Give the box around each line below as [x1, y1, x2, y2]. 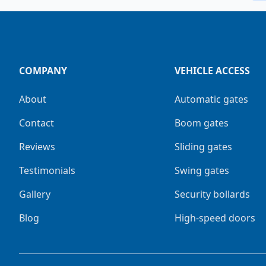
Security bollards [175, 187, 251, 201]
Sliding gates [175, 140, 233, 153]
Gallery [19, 187, 50, 201]
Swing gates [175, 163, 230, 177]
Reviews [19, 140, 55, 153]
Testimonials [19, 163, 75, 177]
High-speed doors [175, 211, 256, 224]
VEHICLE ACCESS [175, 64, 251, 77]
